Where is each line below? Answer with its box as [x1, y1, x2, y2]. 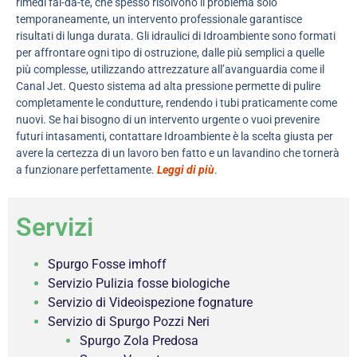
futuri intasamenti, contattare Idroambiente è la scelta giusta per [16, 129, 333, 143]
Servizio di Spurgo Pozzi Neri [48, 314, 210, 330]
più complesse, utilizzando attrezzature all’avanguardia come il [16, 62, 324, 76]
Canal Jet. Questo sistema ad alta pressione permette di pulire [16, 79, 320, 92]
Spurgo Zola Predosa [80, 333, 198, 349]
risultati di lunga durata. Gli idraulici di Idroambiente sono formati [16, 29, 335, 42]
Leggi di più [157, 163, 214, 176]
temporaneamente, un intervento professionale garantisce [16, 12, 302, 25]
